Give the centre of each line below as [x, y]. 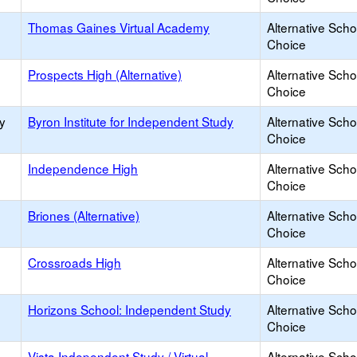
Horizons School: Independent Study [129, 309]
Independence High [83, 168]
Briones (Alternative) [84, 215]
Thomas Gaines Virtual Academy [119, 27]
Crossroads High [75, 262]
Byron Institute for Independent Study [131, 121]
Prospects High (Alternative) [105, 74]
